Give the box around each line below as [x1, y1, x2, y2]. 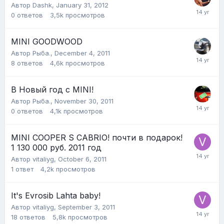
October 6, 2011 [58, 154, 106, 163]
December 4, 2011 [54, 48, 110, 57]
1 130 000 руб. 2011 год [11, 142, 101, 152]
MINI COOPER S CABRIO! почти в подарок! [11, 132, 182, 142]
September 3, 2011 [58, 202, 115, 211]
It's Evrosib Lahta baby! [11, 190, 100, 200]
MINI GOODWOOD [11, 36, 82, 46]
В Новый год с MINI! [11, 84, 93, 94]
